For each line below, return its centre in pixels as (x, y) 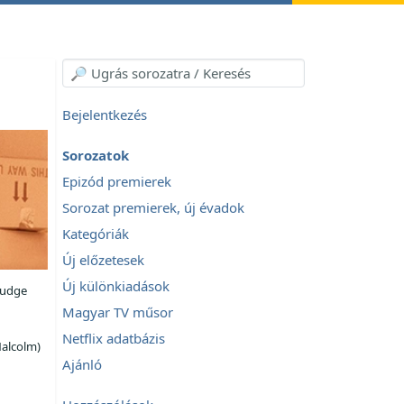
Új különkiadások (116, 286)
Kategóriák (96, 234)
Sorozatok (96, 155)
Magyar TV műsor (118, 312)
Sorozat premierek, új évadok (153, 207)
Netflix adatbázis (114, 338)
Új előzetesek (103, 260)
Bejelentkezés (105, 115)
